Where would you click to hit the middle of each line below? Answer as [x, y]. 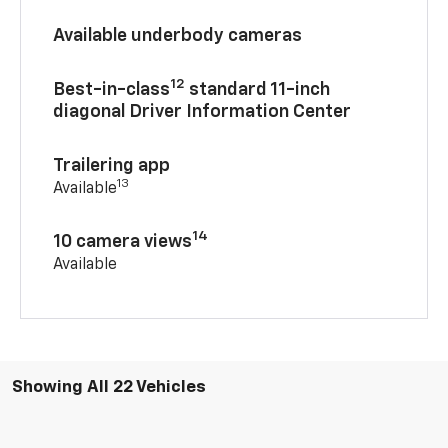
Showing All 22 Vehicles [109, 387]
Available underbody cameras [178, 35]
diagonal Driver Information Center [202, 111]
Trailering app [112, 165]
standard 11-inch [258, 89]
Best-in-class [112, 89]
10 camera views [123, 241]
